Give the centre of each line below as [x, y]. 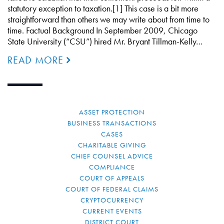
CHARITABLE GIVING [112, 145]
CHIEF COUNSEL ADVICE [112, 156]
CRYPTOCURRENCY [112, 200]
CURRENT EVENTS [112, 211]
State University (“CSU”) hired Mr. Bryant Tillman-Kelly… [105, 41]
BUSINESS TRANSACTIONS [112, 123]
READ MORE [37, 60]
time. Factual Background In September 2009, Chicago [102, 30]
